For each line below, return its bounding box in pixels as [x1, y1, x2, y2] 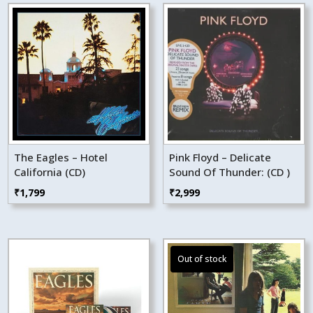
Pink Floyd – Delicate [168, 150, 271, 164]
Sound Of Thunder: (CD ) [168, 164, 290, 179]
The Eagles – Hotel [14, 150, 108, 164]
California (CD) [14, 164, 86, 179]
